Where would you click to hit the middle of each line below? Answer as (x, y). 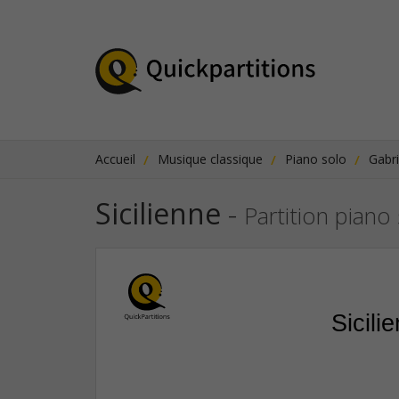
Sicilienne (158, 213)
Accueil (115, 159)
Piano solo (316, 159)
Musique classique (210, 159)
